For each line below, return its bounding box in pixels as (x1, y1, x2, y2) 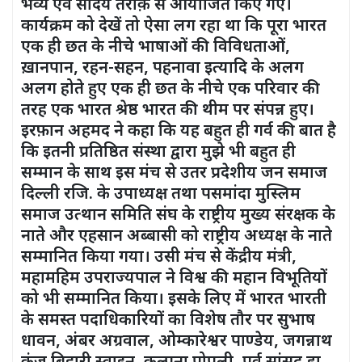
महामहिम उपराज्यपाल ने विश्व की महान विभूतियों (21, 268, 327, 290)
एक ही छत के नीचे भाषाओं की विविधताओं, (21, 37, 290, 59)
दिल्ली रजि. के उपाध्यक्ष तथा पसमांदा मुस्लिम (21, 184, 301, 206)
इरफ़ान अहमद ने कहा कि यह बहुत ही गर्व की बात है (21, 121, 336, 143)
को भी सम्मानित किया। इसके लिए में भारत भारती (21, 289, 326, 311)
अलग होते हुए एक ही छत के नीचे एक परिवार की (21, 79, 320, 101)
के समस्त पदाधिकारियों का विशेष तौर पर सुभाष (21, 310, 315, 332)
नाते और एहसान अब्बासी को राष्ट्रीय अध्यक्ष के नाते (21, 226, 332, 248)
